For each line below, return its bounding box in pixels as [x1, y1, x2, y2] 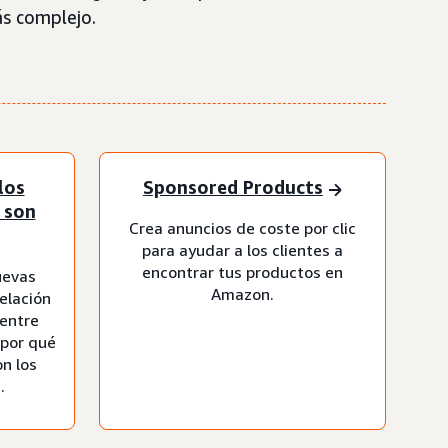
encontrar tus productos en [142, 261, 343, 282]
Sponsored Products [142, 176, 323, 199]
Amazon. [211, 283, 274, 304]
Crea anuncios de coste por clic [129, 217, 356, 238]
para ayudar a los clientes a [142, 239, 343, 260]
